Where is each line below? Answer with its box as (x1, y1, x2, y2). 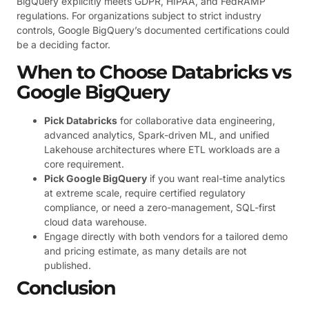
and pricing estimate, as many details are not (44, 244, 247, 257)
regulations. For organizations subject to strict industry (17, 10, 261, 22)
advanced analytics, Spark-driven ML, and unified (44, 128, 270, 141)
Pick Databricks (44, 114, 117, 126)
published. (44, 259, 91, 271)
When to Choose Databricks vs (17, 60, 290, 83)
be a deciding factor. (17, 39, 110, 51)
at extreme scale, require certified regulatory (44, 186, 246, 199)
